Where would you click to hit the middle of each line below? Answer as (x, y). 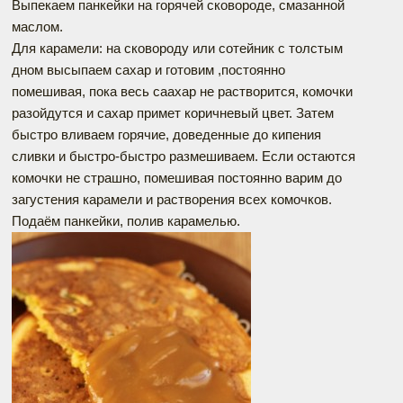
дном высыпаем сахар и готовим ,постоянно (148, 70)
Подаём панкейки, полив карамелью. (126, 221)
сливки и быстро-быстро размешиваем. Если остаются (184, 156)
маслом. (37, 27)
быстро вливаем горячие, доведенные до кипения (166, 134)
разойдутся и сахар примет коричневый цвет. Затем (173, 113)
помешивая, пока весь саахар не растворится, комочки (182, 91)
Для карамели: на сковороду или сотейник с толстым (177, 48)
